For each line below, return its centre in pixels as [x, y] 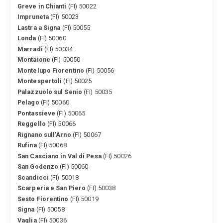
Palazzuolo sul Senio [50, 92]
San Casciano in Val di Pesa [59, 156]
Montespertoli [40, 81]
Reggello [32, 124]
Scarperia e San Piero [52, 188]
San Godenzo [38, 167]
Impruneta [33, 17]
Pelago [28, 103]
